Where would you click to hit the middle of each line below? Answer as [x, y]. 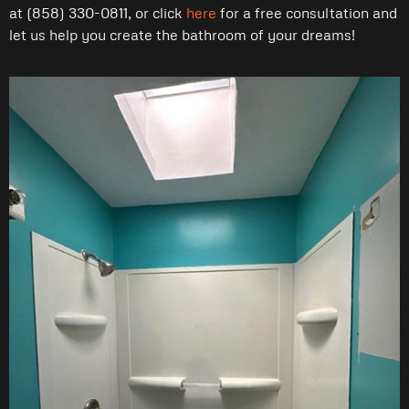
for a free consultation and [309, 12]
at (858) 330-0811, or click [98, 12]
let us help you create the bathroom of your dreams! [182, 34]
